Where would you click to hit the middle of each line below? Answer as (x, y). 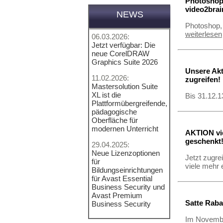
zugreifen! (203, 79)
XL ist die (106, 95)
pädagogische (114, 112)
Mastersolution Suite (125, 86)
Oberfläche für (115, 120)
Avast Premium (117, 195)
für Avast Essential (122, 178)
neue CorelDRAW (120, 54)
